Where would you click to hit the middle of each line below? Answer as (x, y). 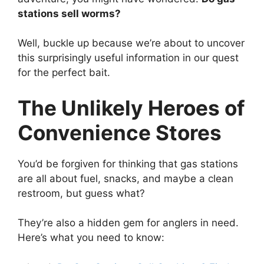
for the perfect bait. (64, 72)
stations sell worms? (69, 13)
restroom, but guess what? (81, 193)
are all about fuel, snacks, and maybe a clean (126, 178)
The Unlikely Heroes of (131, 108)
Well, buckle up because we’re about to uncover (131, 43)
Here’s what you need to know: (91, 237)
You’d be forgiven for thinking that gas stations (128, 164)
